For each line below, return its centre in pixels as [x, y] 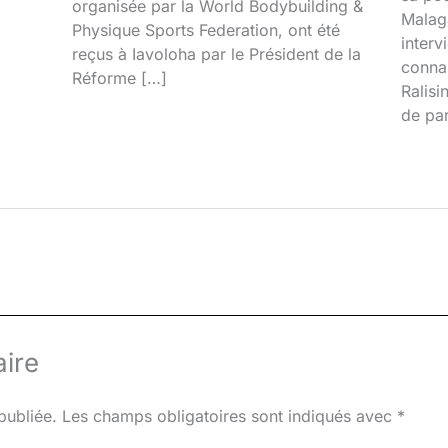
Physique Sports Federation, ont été [206, 29]
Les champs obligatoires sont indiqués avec [229, 415]
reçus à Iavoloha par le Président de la [217, 53]
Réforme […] [120, 77]
